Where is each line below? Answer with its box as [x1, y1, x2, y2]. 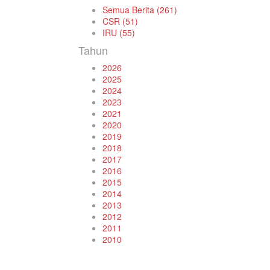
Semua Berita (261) [102, 4, 177, 16]
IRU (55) [102, 27, 135, 39]
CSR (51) [102, 15, 138, 27]
